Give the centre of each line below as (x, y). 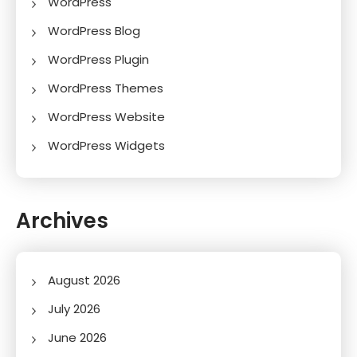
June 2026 (77, 337)
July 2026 (74, 308)
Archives (62, 220)
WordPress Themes (106, 88)
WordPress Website (106, 116)
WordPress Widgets (106, 145)
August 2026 (84, 280)
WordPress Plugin (98, 59)
